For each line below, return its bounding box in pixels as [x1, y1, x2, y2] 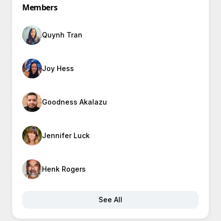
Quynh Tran [42, 31, 82, 39]
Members [22, 2, 58, 13]
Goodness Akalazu [42, 98, 107, 106]
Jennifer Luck [42, 131, 90, 140]
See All [99, 195, 122, 204]
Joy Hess [42, 64, 74, 73]
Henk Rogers [42, 165, 86, 173]
